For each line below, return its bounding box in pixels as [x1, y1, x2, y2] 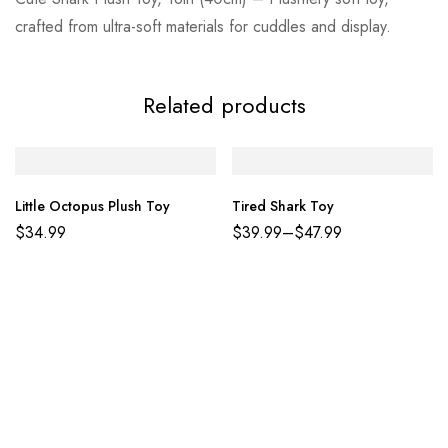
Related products [142, 89, 306, 122]
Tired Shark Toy [232, 195, 334, 216]
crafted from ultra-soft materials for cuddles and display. [15, 15, 391, 39]
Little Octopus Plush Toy [15, 195, 170, 216]
